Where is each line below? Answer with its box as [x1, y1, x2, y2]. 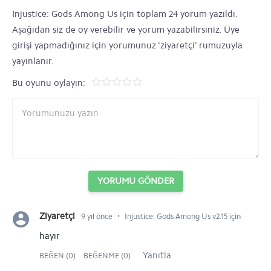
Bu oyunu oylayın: [12, 77, 85, 88]
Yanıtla [143, 250, 171, 261]
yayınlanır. [12, 56, 54, 67]
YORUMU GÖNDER [97, 175, 174, 186]
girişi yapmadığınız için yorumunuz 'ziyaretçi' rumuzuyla [12, 40, 243, 51]
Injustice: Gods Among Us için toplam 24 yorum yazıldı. [12, 8, 237, 19]
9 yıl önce [81, 212, 113, 221]
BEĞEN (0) [39, 251, 77, 260]
